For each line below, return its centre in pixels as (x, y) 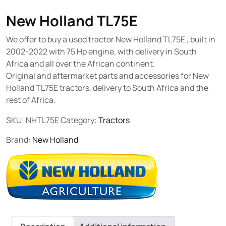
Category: (79, 120)
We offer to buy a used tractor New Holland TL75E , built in (111, 39)
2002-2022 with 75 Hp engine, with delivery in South (101, 51)
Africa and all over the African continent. (80, 64)
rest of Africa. (31, 100)
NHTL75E (42, 120)
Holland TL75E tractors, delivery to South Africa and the (107, 88)
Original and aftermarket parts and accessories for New (107, 76)
